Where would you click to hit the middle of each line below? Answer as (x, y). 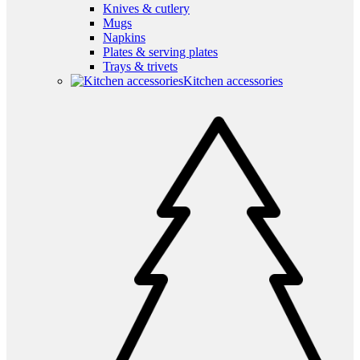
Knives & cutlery (146, 9)
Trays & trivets (140, 67)
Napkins (124, 38)
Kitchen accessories (233, 81)
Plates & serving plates (160, 52)
